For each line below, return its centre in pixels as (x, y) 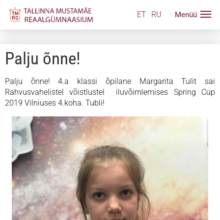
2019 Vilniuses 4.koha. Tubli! (55, 103)
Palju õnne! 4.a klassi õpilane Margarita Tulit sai (110, 81)
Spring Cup (194, 92)
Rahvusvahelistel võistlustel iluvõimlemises (89, 92)
